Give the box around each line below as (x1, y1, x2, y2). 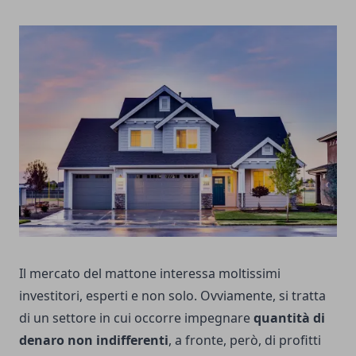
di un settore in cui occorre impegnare (19, 309, 253, 327)
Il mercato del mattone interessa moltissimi (19, 265, 281, 283)
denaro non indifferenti (19, 331, 168, 350)
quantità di (253, 309, 325, 327)
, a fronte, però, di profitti (168, 331, 321, 350)
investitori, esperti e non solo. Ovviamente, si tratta (19, 287, 326, 305)
